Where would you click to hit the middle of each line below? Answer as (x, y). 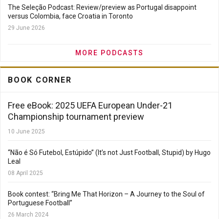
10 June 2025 (26, 131)
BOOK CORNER (40, 80)
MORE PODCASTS (109, 53)
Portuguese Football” (40, 203)
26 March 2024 (28, 215)
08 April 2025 (25, 173)
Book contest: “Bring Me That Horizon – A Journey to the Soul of (106, 194)
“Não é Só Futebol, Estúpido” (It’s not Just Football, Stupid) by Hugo (109, 153)
